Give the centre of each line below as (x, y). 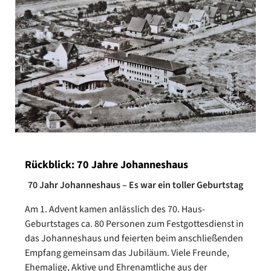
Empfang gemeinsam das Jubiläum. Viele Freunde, (127, 253)
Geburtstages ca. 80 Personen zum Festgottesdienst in (134, 224)
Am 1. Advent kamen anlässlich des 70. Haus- (115, 210)
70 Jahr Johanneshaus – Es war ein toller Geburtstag (135, 185)
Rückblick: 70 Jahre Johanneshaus (106, 165)
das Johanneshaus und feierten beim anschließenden (134, 239)
